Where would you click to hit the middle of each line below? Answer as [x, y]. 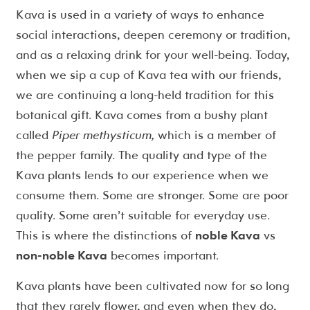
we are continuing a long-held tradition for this [145, 95]
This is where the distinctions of [105, 235]
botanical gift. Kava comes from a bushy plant [142, 115]
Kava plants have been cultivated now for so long [152, 286]
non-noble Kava [61, 255]
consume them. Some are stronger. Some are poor [152, 195]
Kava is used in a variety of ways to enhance [140, 15]
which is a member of [215, 135]
